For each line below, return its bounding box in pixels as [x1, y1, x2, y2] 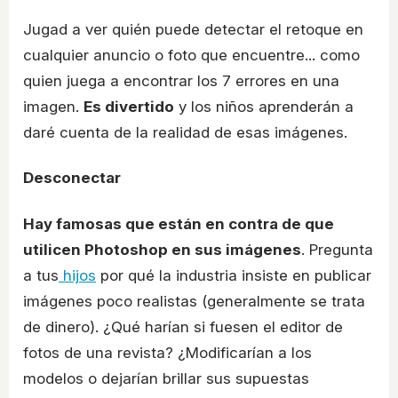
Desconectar [23, 169, 121, 187]
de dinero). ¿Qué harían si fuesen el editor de [23, 317, 343, 336]
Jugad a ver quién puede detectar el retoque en [23, 20, 363, 38]
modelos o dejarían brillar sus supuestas [23, 369, 309, 387]
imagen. [23, 97, 84, 115]
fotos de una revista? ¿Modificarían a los [23, 343, 312, 362]
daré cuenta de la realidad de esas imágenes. [23, 123, 347, 141]
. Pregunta [301, 240, 373, 259]
